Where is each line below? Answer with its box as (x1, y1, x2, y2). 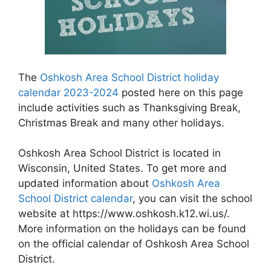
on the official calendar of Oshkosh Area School (18, 238, 249, 250)
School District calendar (18, 192, 132, 204)
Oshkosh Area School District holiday (40, 71, 219, 83)
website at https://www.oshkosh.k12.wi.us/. (18, 207, 230, 220)
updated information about (18, 177, 152, 189)
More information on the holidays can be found (18, 223, 246, 235)
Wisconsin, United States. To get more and (18, 162, 227, 174)
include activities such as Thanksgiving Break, (18, 101, 241, 114)
